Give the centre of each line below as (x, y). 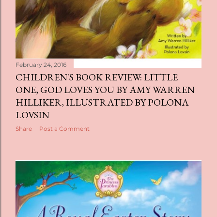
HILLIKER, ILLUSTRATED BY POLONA (102, 102)
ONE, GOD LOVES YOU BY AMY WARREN (105, 90)
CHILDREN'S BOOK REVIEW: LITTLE (97, 77)
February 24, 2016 (41, 65)
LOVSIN (32, 115)
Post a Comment (64, 129)
